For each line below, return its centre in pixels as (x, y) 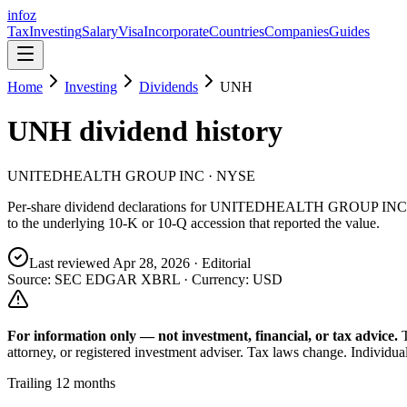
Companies (297, 31)
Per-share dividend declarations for (109, 206)
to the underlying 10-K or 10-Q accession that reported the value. (194, 223)
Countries (237, 31)
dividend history (177, 131)
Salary (100, 31)
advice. (375, 335)
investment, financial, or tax (267, 335)
